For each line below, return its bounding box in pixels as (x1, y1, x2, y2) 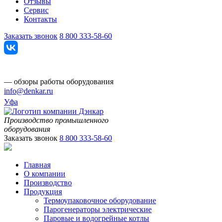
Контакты (24, 14, 57, 23)
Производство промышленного (4, 115, 111, 124)
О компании (24, 169, 65, 178)
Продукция (24, 187, 62, 196)
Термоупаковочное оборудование (44, 196, 156, 205)
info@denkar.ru (4, 86, 53, 95)
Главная (24, 160, 51, 169)
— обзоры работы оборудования (4, 77, 113, 86)
